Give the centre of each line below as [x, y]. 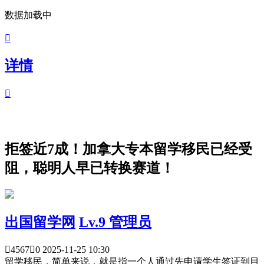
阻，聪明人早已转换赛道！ [90, 168]
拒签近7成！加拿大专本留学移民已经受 [128, 149]
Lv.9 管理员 [115, 222]
